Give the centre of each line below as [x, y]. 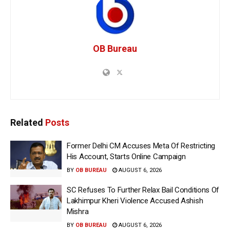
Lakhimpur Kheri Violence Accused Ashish [135, 201]
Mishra [78, 212]
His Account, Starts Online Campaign [126, 156]
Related [27, 122]
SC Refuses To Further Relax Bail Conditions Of [143, 190]
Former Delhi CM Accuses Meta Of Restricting [141, 146]
